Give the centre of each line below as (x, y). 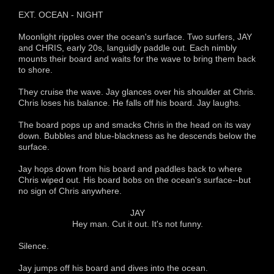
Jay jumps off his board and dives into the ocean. (113, 268)
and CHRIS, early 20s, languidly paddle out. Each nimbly (128, 47)
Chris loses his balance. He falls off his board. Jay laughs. (130, 102)
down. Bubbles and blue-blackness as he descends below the (137, 135)
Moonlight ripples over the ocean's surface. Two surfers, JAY (135, 36)
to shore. (35, 69)
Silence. (34, 246)
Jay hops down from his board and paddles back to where (130, 168)
